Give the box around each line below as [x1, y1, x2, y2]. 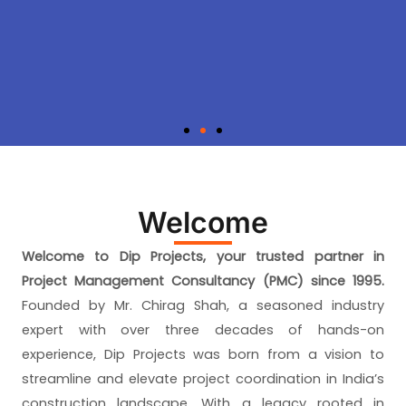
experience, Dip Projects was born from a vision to [22, 344, 384, 363]
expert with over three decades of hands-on [22, 320, 384, 339]
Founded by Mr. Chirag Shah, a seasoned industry [22, 295, 384, 314]
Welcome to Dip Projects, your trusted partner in [22, 246, 384, 266]
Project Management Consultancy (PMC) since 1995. [22, 271, 384, 290]
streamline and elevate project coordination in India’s [22, 369, 384, 388]
